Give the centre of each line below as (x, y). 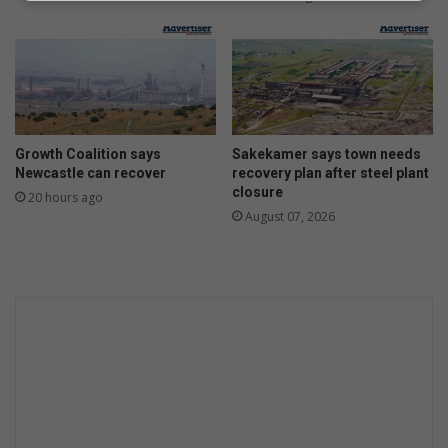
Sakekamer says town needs (326, 154)
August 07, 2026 (290, 217)
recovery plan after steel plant (330, 173)
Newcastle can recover (90, 173)
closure (257, 192)
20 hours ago (65, 198)
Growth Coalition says (88, 154)
